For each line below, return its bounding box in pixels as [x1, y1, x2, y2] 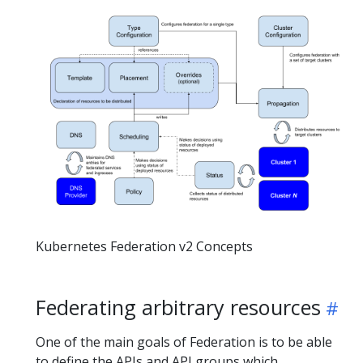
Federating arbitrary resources [36, 293, 321, 321]
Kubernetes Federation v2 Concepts [36, 237, 253, 255]
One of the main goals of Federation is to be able [36, 333, 332, 351]
